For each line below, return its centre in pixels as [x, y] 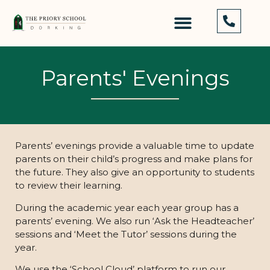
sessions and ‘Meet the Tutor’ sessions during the [126, 234]
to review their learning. [69, 186]
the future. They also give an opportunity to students [135, 172]
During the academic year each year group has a [127, 207]
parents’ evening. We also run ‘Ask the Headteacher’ [135, 221]
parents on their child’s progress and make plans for [134, 159]
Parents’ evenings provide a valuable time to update [135, 146]
